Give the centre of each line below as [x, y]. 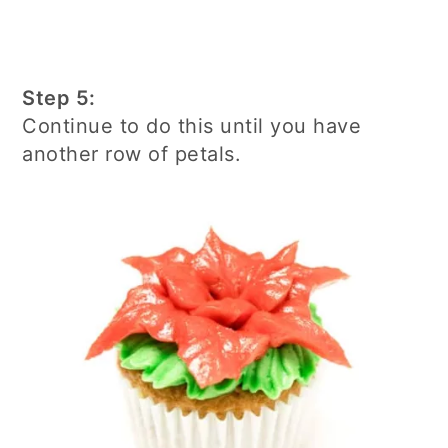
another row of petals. [132, 154]
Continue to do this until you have [192, 126]
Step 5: [59, 98]
